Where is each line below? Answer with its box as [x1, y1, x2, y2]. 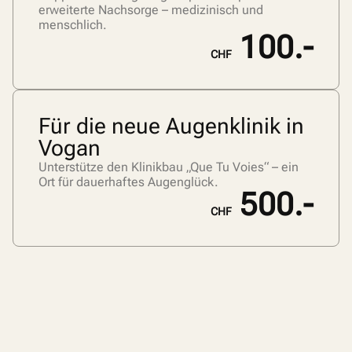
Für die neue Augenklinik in [38, 113, 304, 140]
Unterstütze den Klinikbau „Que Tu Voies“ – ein [38, 159, 299, 175]
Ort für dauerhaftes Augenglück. [38, 174, 218, 190]
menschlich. [38, 17, 107, 33]
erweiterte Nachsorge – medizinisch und [38, 2, 263, 18]
